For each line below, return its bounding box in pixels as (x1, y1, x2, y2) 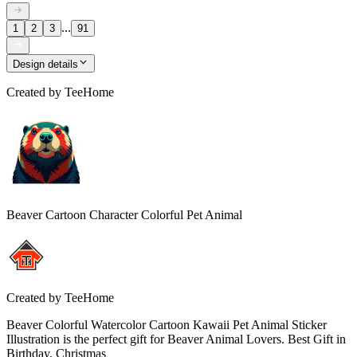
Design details (13, 57, 78, 70)
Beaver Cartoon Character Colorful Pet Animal (6, 207, 242, 222)
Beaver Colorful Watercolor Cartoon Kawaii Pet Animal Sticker (6, 317, 327, 331)
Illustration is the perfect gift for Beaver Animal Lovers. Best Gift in (6, 331, 346, 346)
